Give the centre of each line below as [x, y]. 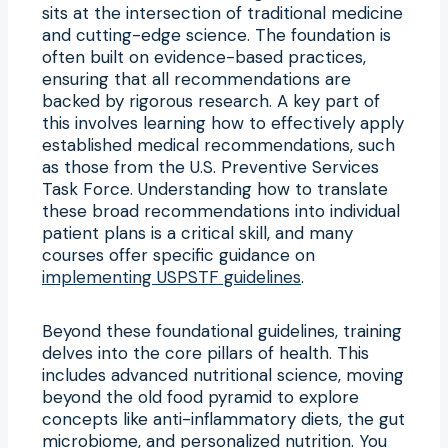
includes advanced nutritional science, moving [223, 374]
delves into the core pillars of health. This [205, 352]
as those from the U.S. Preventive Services [210, 166]
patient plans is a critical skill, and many [197, 232]
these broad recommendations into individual [221, 210]
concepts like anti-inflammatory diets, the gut [223, 418]
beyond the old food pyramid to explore [200, 396]
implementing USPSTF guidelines [171, 276]
